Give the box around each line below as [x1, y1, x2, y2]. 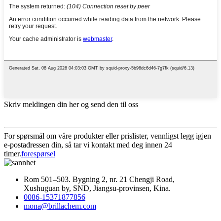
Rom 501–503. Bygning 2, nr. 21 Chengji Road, [24, 175, 175, 184]
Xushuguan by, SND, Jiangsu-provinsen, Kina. [24, 184, 171, 192]
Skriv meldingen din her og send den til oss [4, 100, 138, 109]
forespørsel [21, 149, 55, 158]
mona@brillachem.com [24, 201, 96, 210]
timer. [4, 149, 21, 158]
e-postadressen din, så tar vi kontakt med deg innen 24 [4, 140, 172, 149]
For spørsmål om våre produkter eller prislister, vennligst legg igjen [4, 131, 211, 140]
